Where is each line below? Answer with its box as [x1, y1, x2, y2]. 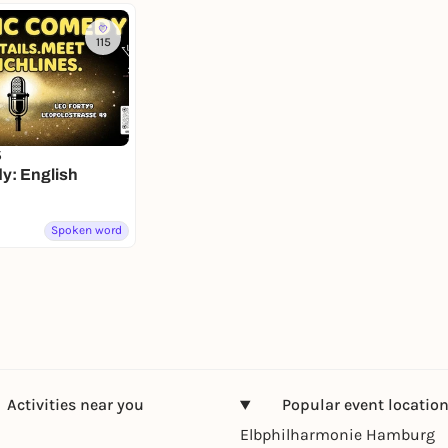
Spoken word [51, 223, 122, 238]
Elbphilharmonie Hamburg [240, 425, 435, 445]
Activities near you [6, 395, 144, 415]
